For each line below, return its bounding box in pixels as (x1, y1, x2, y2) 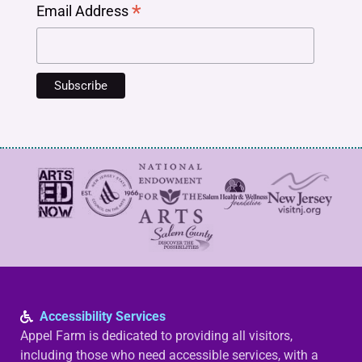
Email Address (36, 2, 132, 20)
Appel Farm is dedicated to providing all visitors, (20, 328, 293, 344)
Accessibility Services (40, 309, 166, 325)
